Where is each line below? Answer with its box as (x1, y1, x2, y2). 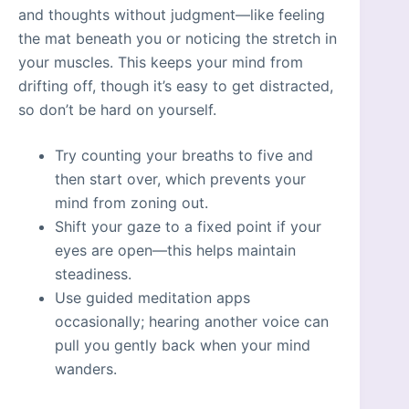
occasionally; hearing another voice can (55, 312, 329, 331)
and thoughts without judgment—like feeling (18, 5, 325, 25)
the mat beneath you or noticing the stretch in (18, 29, 337, 48)
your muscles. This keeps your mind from (18, 53, 303, 72)
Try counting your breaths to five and (55, 146, 313, 165)
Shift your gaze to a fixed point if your (55, 217, 321, 236)
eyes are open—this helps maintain (55, 241, 296, 260)
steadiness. (55, 265, 131, 284)
